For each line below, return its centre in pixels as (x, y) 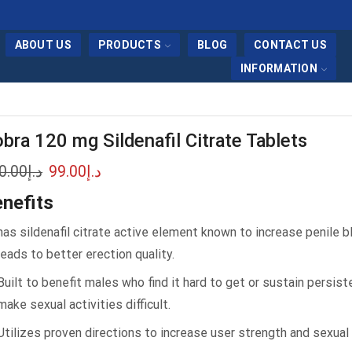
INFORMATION (279, 68)
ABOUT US (43, 44)
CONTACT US (290, 44)
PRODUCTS (130, 44)
